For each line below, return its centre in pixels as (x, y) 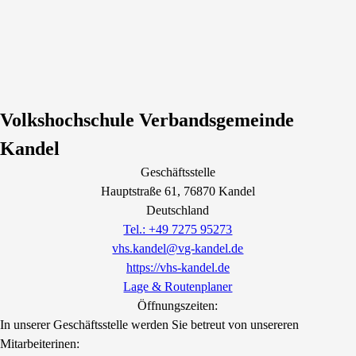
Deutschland (178, 210)
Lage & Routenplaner (178, 286)
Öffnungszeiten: (178, 305)
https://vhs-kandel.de (178, 267)
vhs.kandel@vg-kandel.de (178, 248)
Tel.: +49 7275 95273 (178, 229)
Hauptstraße (131, 191)
